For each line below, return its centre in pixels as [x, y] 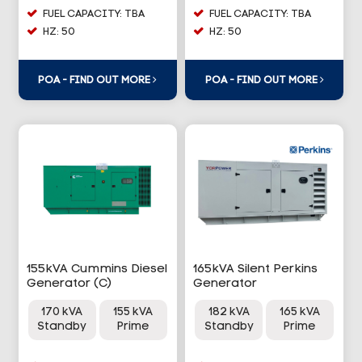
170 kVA [62, 313]
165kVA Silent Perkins [255, 270]
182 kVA [229, 313]
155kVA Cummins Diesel [97, 270]
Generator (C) [69, 284]
